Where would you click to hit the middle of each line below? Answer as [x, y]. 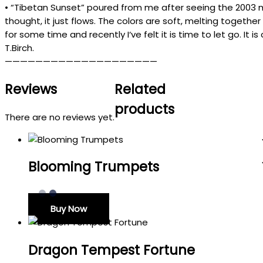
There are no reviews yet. [60, 117]
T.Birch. [19, 48]
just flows [73, 21]
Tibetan [32, 8]
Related [140, 89]
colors [131, 21]
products [144, 109]
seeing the [211, 8]
